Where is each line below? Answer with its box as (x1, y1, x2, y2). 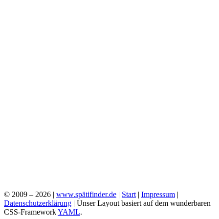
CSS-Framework (4, 208, 58, 216)
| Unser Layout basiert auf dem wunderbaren (71, 199, 211, 207)
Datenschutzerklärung (4, 199, 71, 207)
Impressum (141, 190, 175, 198)
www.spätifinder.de (56, 190, 116, 198)
